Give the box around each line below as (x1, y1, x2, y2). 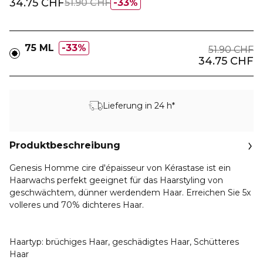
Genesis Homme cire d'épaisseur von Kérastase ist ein (9, 163, 231, 173)
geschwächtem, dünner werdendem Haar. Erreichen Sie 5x (9, 187, 251, 198)
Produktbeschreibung (9, 140, 120, 151)
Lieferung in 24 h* (102, 100, 175, 111)
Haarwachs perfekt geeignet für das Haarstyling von (9, 175, 223, 186)
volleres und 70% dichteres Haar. (9, 200, 144, 210)
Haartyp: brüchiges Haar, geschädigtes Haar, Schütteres (9, 237, 239, 247)
